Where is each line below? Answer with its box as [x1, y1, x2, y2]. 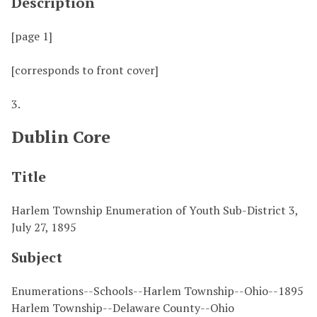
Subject [11, 247, 62, 267]
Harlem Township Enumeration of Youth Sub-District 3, [11, 202, 298, 218]
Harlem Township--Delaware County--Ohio [11, 299, 234, 316]
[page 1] [11, 28, 52, 44]
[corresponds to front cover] [11, 62, 158, 78]
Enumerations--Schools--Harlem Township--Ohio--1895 [11, 282, 304, 299]
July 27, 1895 [11, 219, 76, 235]
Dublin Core [11, 125, 110, 148]
